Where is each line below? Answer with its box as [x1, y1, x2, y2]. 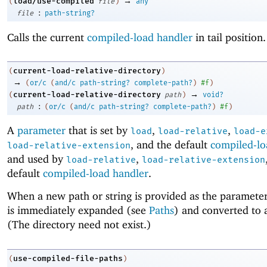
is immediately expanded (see [7, 204, 149, 217]
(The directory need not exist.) [7, 218, 151, 231]
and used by [7, 153, 66, 166]
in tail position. [193, 30, 266, 44]
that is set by [66, 124, 131, 137]
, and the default [131, 138, 210, 151]
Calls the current [7, 30, 87, 44]
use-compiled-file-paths [13, 253, 123, 263]
